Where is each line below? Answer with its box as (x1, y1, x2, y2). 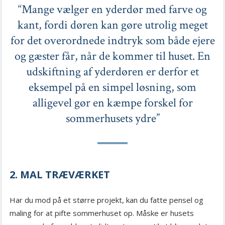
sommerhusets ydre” (65, 110, 160, 127)
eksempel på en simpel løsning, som (29, 79, 196, 95)
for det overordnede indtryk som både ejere (10, 33, 215, 49)
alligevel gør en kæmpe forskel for (32, 95, 193, 111)
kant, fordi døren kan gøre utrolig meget (17, 17, 208, 33)
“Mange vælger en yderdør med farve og (18, 2, 207, 18)
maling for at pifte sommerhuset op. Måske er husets (10, 208, 194, 218)
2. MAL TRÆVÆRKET (10, 168, 110, 182)
